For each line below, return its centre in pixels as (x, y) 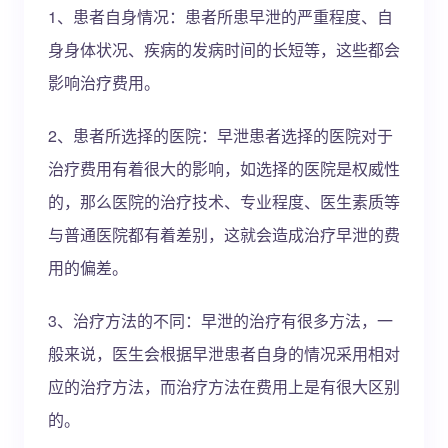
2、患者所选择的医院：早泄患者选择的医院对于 (220, 135)
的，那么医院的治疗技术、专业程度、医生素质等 (224, 201)
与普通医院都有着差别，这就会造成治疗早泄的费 (224, 234)
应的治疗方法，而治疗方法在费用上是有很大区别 (224, 386)
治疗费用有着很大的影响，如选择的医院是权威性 (224, 168)
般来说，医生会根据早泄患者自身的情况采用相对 (224, 353)
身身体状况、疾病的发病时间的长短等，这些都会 (224, 49)
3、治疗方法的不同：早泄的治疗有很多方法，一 (220, 320)
